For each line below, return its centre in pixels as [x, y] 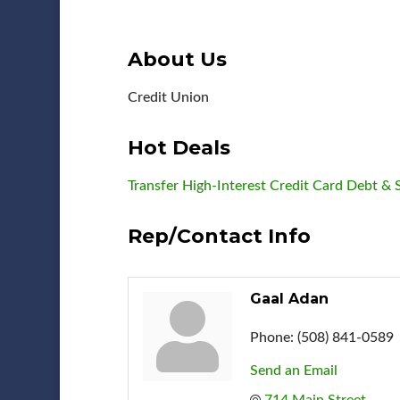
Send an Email [293, 370]
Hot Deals [179, 147]
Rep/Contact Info [219, 236]
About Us [177, 59]
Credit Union [168, 97]
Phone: [271, 337]
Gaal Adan [289, 298]
